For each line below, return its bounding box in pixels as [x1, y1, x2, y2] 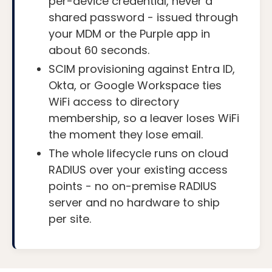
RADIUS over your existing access [49, 161, 228, 177]
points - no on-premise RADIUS [49, 178, 217, 194]
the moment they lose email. [49, 126, 203, 142]
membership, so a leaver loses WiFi [49, 110, 239, 126]
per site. [49, 211, 91, 226]
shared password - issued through [49, 9, 238, 25]
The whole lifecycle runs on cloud [49, 145, 228, 161]
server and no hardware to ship [49, 194, 220, 210]
